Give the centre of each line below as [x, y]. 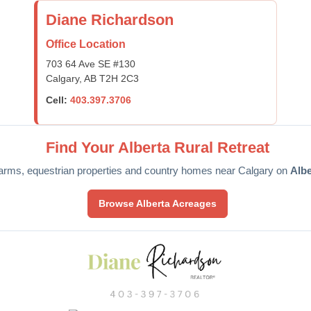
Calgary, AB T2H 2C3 [92, 78]
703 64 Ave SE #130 [91, 64]
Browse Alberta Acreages [157, 203]
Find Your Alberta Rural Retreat [157, 148]
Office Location [86, 44]
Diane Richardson [110, 20]
